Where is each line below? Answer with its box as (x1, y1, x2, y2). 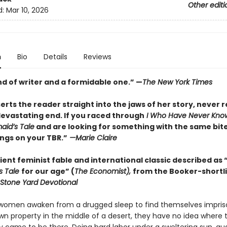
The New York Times (142, 77, 212, 87)
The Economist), (74, 166, 133, 176)
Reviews (83, 52, 111, 62)
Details (43, 52, 67, 62)
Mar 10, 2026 (6, 5, 49, 16)
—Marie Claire (67, 133, 117, 143)
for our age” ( (21, 166, 74, 176)
